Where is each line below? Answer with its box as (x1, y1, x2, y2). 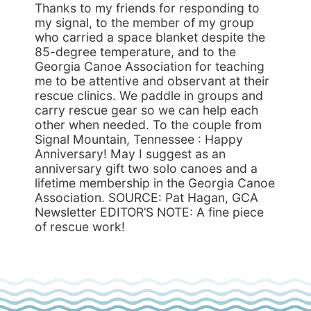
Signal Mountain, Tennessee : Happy (35, 132, 243, 146)
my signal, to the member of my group (35, 15, 254, 30)
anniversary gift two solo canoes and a (35, 161, 258, 176)
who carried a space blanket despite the (35, 30, 265, 44)
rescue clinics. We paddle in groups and (35, 88, 263, 103)
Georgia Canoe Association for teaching (35, 59, 264, 74)
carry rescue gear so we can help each (35, 103, 258, 117)
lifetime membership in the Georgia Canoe (35, 176, 275, 190)
